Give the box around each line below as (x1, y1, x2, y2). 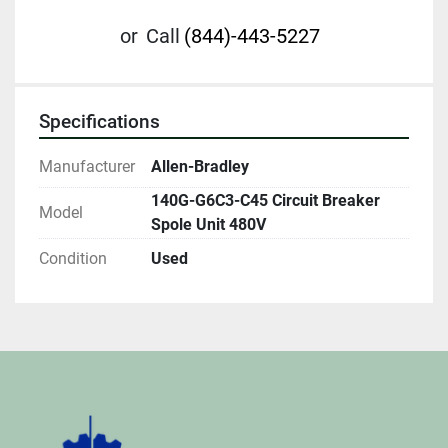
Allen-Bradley (151, 156, 249, 176)
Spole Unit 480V (151, 214, 266, 234)
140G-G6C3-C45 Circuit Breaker (151, 190, 380, 210)
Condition (39, 248, 107, 268)
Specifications (39, 110, 160, 133)
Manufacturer (39, 156, 135, 176)
